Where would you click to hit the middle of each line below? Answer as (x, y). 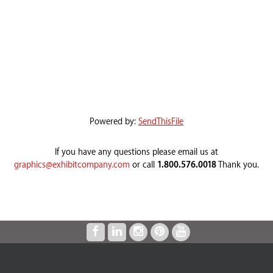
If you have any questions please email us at (136, 152)
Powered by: (114, 122)
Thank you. (238, 165)
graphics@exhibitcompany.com (72, 165)
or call (144, 165)
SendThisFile (161, 122)
